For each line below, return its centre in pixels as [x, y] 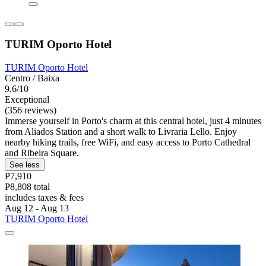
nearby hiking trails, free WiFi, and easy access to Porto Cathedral [128, 142]
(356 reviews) [31, 110]
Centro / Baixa [32, 78]
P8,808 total [27, 186]
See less [25, 164]
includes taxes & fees [44, 197]
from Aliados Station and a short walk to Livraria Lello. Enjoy [121, 131]
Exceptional [27, 99]
